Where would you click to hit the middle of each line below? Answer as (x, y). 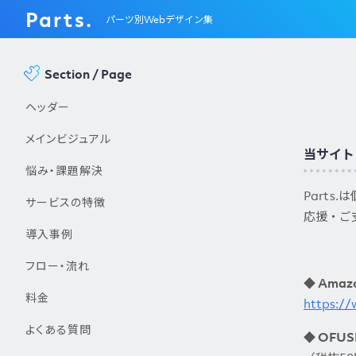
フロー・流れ (58, 265)
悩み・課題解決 (64, 170)
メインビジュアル (68, 138)
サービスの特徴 (66, 202)
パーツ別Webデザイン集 (159, 19)
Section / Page (88, 74)
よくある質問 (58, 329)
